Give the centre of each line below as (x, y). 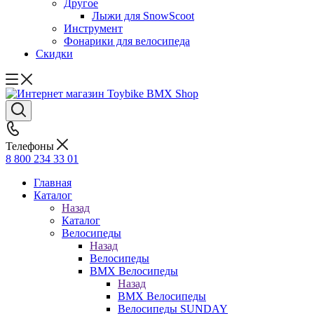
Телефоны (31, 146)
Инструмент (93, 28)
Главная (53, 183)
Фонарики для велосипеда (127, 41)
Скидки (54, 54)
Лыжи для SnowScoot (143, 16)
